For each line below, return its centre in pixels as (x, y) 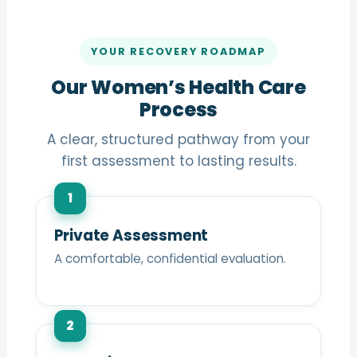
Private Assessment (131, 235)
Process (178, 109)
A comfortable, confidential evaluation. (170, 258)
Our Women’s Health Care (178, 87)
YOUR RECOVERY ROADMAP (178, 51)
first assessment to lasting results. (178, 161)
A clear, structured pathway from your (178, 139)
